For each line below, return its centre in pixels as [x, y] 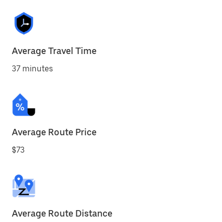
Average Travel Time [54, 51]
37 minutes [32, 69]
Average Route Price [54, 132]
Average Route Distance [62, 213]
